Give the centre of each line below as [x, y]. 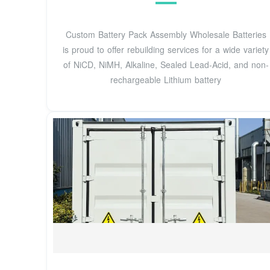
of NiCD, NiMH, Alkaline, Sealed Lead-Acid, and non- [166, 64]
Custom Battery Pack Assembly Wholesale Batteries [166, 34]
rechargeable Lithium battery [166, 79]
